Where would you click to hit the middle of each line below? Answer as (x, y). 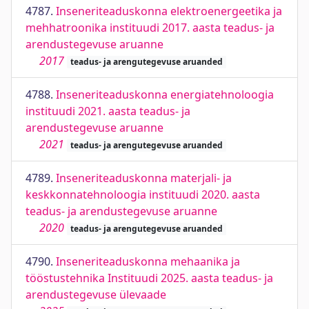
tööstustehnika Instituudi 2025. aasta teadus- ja (149, 278)
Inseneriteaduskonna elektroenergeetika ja (169, 11)
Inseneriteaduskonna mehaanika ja (148, 261)
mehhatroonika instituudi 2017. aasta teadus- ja (150, 28)
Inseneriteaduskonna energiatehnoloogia (165, 94)
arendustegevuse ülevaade (96, 295)
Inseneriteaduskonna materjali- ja (144, 178)
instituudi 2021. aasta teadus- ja (108, 111)
